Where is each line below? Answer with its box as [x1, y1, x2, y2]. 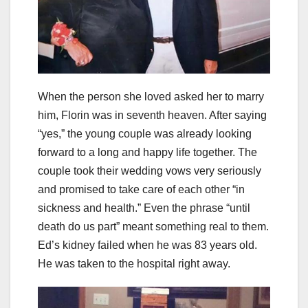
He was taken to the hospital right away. [38, 258, 230, 270]
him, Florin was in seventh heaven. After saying [38, 109, 267, 122]
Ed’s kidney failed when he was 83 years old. [38, 239, 257, 252]
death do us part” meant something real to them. [38, 221, 269, 233]
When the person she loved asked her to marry [38, 91, 264, 103]
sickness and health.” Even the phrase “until [38, 202, 250, 214]
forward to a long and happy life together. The [38, 146, 257, 159]
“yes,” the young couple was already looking [38, 128, 252, 140]
